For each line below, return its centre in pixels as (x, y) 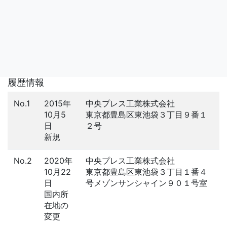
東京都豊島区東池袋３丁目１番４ (146, 172)
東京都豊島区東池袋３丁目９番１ (146, 115)
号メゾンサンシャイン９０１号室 (146, 183)
